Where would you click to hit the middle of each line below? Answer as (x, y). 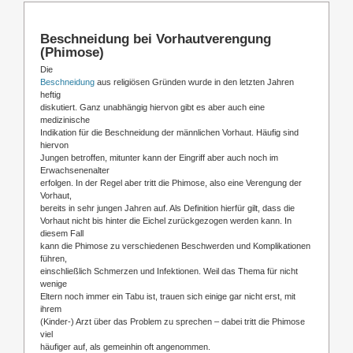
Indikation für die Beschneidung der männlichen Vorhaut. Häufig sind (169, 132)
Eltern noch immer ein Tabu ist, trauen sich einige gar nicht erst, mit (168, 296)
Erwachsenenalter (75, 170)
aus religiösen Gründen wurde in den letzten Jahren (194, 82)
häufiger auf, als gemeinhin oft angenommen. (125, 346)
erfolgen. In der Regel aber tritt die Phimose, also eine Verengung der (171, 182)
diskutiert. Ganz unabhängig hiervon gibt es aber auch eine (152, 107)
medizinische (65, 119)
